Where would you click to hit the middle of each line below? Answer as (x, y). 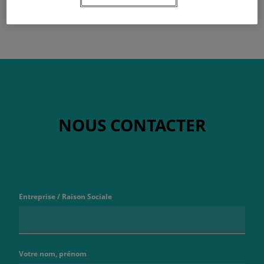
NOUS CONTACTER (132, 125)
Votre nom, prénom (53, 253)
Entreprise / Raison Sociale (65, 196)
